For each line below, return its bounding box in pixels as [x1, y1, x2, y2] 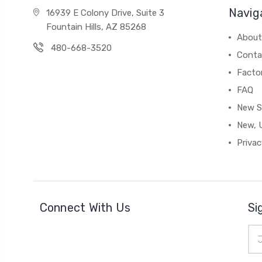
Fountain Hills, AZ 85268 [46, 22, 146, 32]
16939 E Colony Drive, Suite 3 [46, 8, 164, 18]
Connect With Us [39, 201, 131, 215]
